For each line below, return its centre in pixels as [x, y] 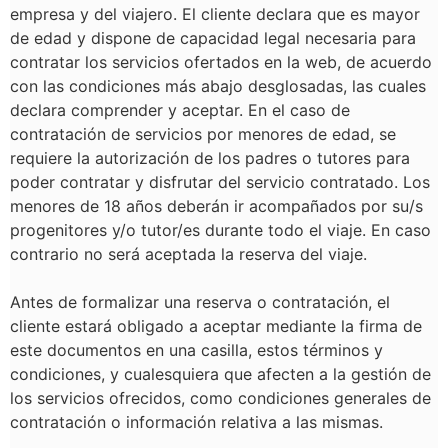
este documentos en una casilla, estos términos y [196, 350]
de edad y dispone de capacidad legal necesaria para [213, 38]
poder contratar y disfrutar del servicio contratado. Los [220, 182]
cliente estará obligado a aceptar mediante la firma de [216, 326]
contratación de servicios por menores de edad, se [203, 134]
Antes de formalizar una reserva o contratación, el [200, 302]
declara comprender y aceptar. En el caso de [180, 110]
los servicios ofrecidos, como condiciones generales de [220, 398]
